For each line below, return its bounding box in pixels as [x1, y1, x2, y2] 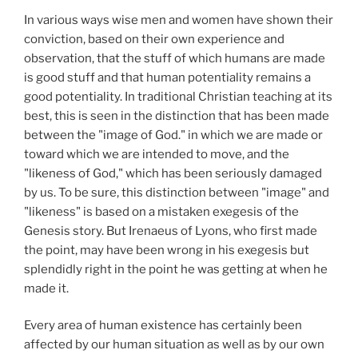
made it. [24, 280, 69, 296]
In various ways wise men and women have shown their [24, 12, 333, 27]
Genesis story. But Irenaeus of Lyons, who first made [24, 223, 317, 238]
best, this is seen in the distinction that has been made [24, 108, 329, 123]
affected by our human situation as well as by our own [24, 337, 324, 352]
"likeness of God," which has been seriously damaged [24, 165, 322, 181]
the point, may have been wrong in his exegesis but [24, 242, 309, 257]
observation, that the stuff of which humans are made [24, 50, 325, 66]
